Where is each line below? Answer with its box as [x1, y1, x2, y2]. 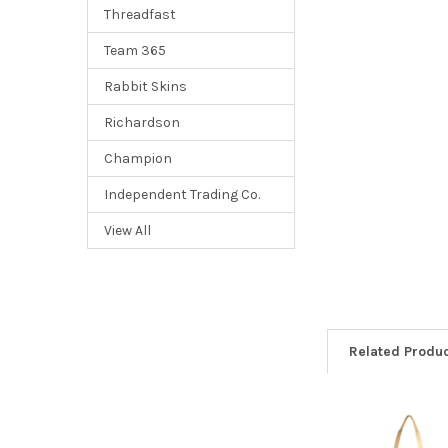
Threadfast [103, 6, 176, 24]
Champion [103, 150, 172, 168]
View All [103, 222, 151, 240]
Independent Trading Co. [103, 186, 260, 204]
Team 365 [103, 42, 166, 60]
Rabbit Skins [103, 78, 187, 96]
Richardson [103, 114, 180, 132]
